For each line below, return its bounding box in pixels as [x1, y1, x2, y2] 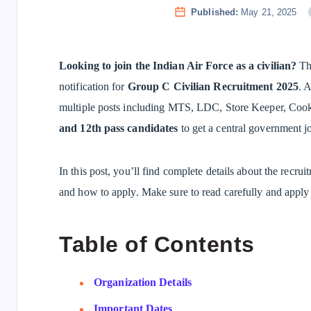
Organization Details [94, 276, 192, 288]
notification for [59, 81, 128, 92]
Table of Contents [59, 232, 255, 258]
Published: [191, 7, 239, 17]
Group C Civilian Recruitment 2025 [127, 81, 299, 92]
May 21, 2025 [238, 7, 300, 17]
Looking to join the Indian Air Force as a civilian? [59, 60, 297, 72]
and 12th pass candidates [59, 122, 178, 134]
